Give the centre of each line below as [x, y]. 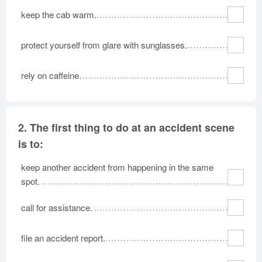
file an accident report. [63, 238]
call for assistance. [57, 207]
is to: [31, 144]
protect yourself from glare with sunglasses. [104, 45]
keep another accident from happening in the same [117, 167]
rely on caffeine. [51, 75]
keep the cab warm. [59, 14]
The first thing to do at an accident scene [132, 127]
